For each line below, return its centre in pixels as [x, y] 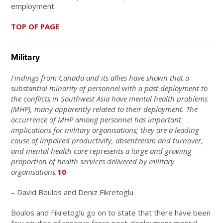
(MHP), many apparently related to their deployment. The [105, 109]
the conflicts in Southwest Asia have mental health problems [110, 98]
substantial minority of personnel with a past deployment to [110, 88]
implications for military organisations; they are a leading [105, 130]
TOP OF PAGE [35, 26]
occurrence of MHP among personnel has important [96, 119]
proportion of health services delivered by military [93, 161]
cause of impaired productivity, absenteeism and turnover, [107, 140]
